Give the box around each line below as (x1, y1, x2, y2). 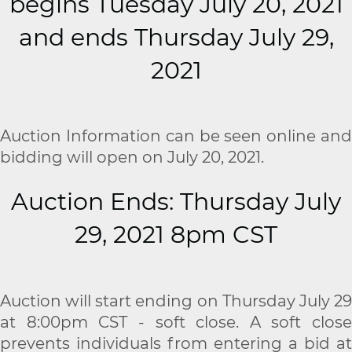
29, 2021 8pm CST (75, 220, 277, 250)
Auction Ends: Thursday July (11, 187, 341, 217)
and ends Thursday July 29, (18, 22, 334, 52)
